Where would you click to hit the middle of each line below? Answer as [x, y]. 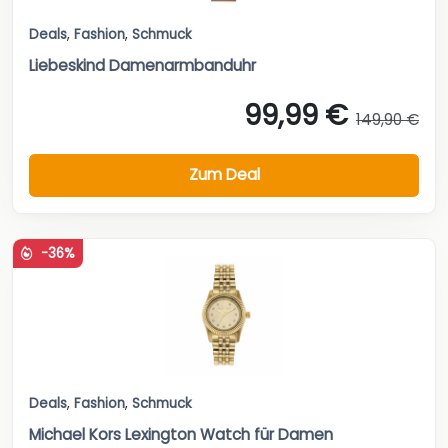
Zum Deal [224, 175]
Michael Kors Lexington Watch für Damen [181, 434]
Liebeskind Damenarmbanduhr [142, 65]
